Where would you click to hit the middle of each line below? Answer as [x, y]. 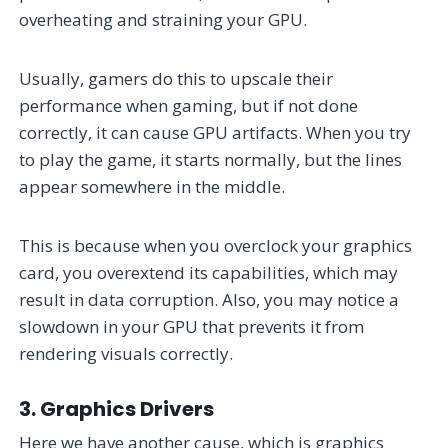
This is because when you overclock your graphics [216, 245]
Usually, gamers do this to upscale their [176, 78]
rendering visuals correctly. [126, 353]
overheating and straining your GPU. [163, 19]
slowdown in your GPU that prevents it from [192, 326]
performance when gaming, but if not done [189, 105]
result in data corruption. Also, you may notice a [209, 299]
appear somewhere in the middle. [152, 186]
